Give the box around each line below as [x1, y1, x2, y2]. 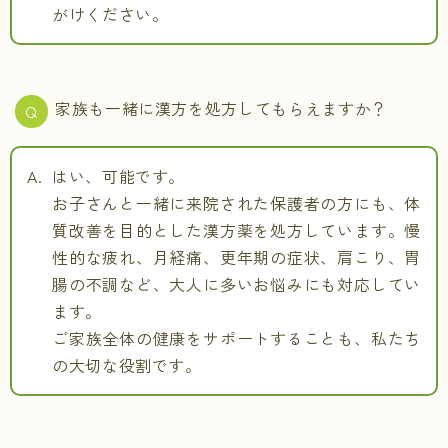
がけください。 [52, 2, 169, 26]
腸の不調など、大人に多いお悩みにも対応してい [52, 272, 421, 296]
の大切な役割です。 [52, 353, 202, 377]
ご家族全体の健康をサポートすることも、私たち [52, 326, 421, 350]
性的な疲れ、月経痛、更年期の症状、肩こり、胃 [52, 245, 421, 269]
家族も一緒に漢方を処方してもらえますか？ [55, 96, 388, 120]
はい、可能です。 [52, 164, 186, 188]
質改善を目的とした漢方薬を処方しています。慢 [52, 218, 421, 242]
